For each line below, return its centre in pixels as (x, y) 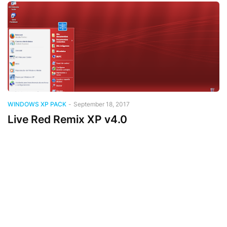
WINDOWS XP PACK (37, 104)
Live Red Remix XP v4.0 (67, 119)
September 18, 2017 (102, 104)
